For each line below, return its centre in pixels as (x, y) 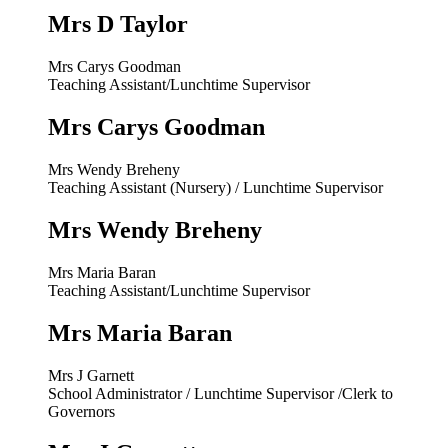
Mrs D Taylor (118, 24)
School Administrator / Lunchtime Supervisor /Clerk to (220, 393)
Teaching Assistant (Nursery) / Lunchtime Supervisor (215, 187)
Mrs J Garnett (91, 375)
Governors (81, 411)
